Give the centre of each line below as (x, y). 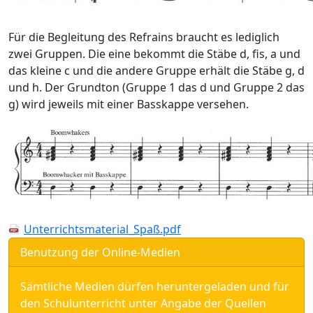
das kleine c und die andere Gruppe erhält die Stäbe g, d (156, 70)
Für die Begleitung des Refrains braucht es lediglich (144, 37)
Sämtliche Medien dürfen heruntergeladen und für (155, 286)
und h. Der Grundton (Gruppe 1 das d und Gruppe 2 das (156, 87)
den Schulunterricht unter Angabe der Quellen (143, 303)
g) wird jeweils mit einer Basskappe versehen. (129, 104)
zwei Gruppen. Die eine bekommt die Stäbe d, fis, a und (154, 53)
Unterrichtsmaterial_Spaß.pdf (102, 229)
